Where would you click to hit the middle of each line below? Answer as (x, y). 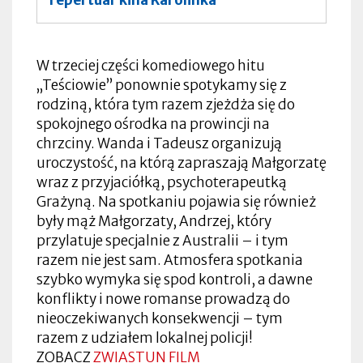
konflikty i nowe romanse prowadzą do (163, 299)
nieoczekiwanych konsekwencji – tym (160, 318)
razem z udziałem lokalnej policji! (145, 337)
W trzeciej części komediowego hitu (151, 65)
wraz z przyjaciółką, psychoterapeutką (162, 182)
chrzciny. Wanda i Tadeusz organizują (159, 143)
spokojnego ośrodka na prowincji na (153, 124)
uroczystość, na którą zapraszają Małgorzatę (181, 162)
